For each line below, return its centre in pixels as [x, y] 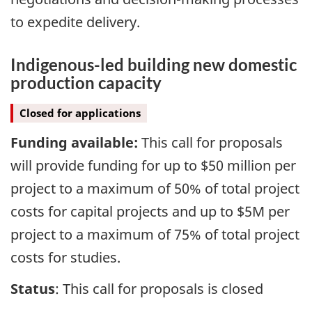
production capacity [86, 83]
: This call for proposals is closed [159, 288]
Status [33, 288]
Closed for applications [80, 112]
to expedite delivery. [75, 22]
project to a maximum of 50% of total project [155, 189]
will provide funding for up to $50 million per [153, 166]
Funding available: [74, 143]
